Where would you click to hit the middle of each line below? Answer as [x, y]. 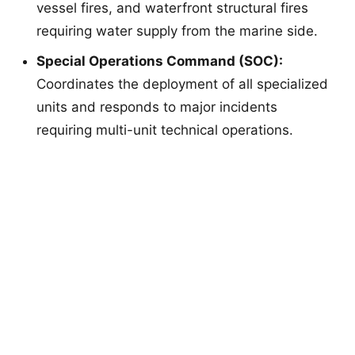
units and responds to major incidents [157, 107]
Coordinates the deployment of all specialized [182, 84]
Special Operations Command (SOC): [160, 61]
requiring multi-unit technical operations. [165, 130]
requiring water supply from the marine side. [177, 31]
